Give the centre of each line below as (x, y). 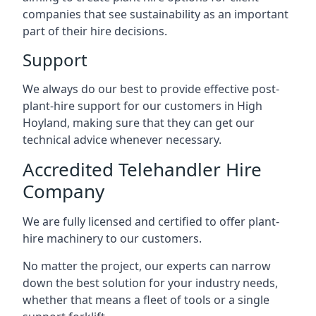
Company (63, 191)
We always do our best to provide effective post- (151, 89)
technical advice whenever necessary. (122, 140)
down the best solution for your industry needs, (150, 283)
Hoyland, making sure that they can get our (139, 123)
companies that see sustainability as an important (156, 14)
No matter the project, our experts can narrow (147, 266)
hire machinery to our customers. (112, 238)
